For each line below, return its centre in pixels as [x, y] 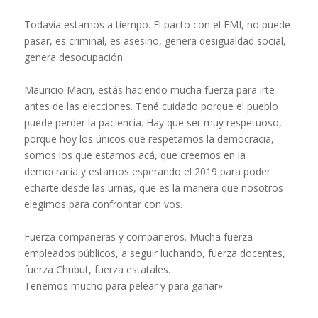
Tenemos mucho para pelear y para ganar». [124, 286]
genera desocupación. [74, 57]
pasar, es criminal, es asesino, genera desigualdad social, [155, 41]
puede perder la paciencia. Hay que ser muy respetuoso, [153, 123]
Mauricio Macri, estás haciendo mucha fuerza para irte [149, 90]
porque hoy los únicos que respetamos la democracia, [149, 139]
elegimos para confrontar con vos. [103, 204]
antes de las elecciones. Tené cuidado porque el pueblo [151, 106]
